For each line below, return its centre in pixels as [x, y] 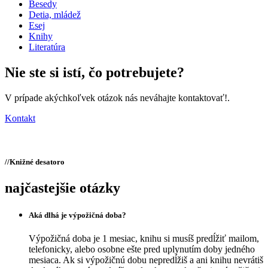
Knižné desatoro [37, 162]
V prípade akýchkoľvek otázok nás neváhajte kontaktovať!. [117, 98]
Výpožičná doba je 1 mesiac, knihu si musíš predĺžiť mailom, [144, 239]
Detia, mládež [55, 14]
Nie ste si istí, [47, 72]
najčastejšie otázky [63, 188]
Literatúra [47, 47]
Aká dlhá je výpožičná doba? [77, 215]
